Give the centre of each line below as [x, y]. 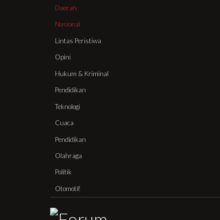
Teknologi [68, 106]
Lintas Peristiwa [78, 41]
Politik [64, 172]
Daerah [66, 8]
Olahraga [69, 155]
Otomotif [68, 188]
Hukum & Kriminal [82, 73]
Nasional [68, 24]
